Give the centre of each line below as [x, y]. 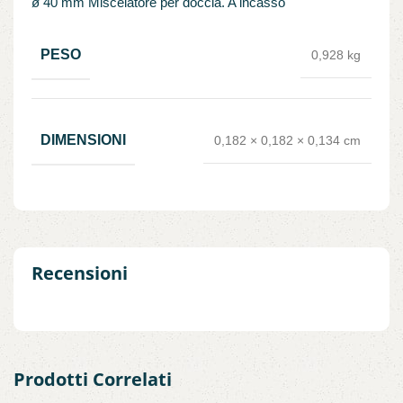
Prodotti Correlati [93, 379]
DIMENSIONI [83, 139]
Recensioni [80, 273]
